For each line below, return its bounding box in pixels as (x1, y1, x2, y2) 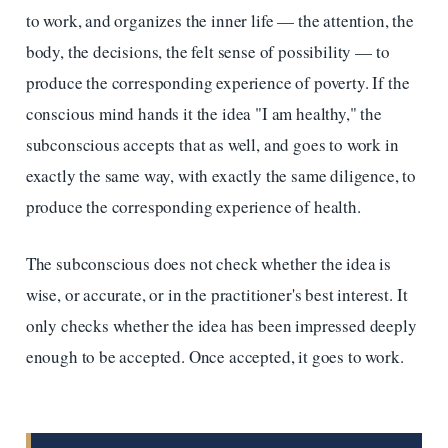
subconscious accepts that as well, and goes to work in (25, 133, 399, 157)
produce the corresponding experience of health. (25, 195, 361, 219)
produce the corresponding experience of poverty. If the (25, 71, 410, 95)
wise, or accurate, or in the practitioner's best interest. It (25, 282, 408, 306)
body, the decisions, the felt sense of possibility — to (25, 40, 390, 64)
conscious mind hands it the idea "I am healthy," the (25, 102, 382, 126)
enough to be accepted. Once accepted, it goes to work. (25, 344, 404, 368)
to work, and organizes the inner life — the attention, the (25, 9, 414, 33)
